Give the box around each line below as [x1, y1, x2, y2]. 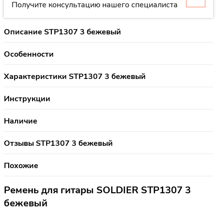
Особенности [4, 48, 54, 60]
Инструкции [4, 93, 50, 104]
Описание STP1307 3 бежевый [4, 26, 121, 37]
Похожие [4, 160, 38, 171]
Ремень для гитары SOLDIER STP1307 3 [4, 183, 191, 197]
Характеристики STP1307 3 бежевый [4, 71, 146, 82]
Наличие [4, 115, 37, 126]
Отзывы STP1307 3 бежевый [4, 138, 113, 149]
